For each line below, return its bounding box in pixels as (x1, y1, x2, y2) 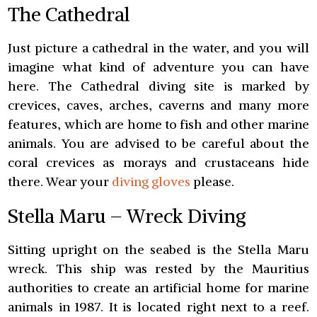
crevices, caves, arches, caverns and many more (8, 97, 309, 114)
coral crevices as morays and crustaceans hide (8, 154, 309, 171)
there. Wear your (8, 173, 113, 190)
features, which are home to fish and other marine (8, 116, 309, 133)
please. (190, 173, 235, 190)
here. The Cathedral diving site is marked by (8, 78, 309, 95)
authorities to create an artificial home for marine (8, 279, 309, 296)
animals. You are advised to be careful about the (8, 135, 309, 152)
